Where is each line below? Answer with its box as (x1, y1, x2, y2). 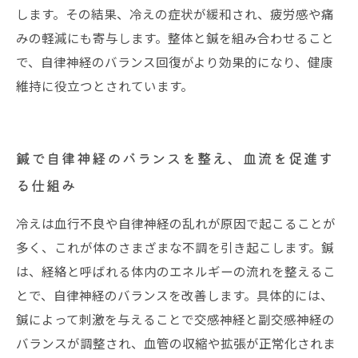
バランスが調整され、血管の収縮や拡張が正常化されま (16, 334, 336, 352)
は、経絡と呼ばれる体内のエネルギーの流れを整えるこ (16, 262, 336, 280)
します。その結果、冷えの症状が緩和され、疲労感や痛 (16, 5, 334, 22)
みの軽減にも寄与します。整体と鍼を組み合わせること (16, 29, 334, 46)
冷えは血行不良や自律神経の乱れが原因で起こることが (16, 214, 336, 232)
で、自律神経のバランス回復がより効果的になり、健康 (16, 53, 333, 70)
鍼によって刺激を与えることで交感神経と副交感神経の (16, 310, 335, 328)
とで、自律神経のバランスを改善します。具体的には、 (16, 286, 333, 304)
